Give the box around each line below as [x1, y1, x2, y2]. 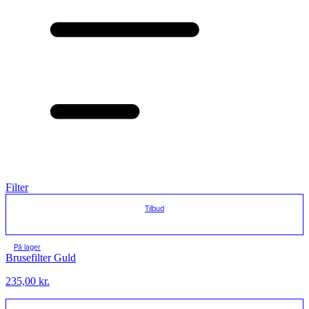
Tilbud [145, 204, 164, 214]
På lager [14, 243, 41, 252]
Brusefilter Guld [6, 252, 76, 264]
